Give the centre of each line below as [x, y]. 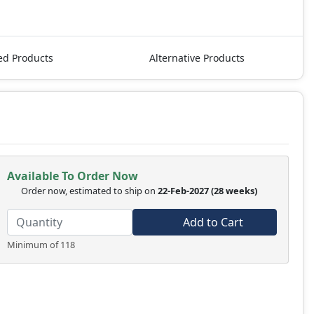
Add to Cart [212, 223]
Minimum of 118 [41, 245]
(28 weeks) [235, 191]
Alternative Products [197, 58]
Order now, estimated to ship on [89, 191]
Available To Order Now [72, 176]
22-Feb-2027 [183, 191]
